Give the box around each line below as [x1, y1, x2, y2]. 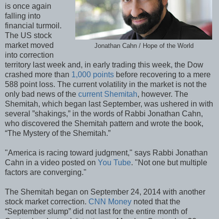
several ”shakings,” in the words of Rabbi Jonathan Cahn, [5, 109, 203, 118]
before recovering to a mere [114, 70, 211, 79]
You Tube [98, 158, 131, 167]
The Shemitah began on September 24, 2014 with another [5, 187, 205, 196]
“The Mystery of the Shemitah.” [5, 129, 110, 137]
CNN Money [88, 197, 131, 206]
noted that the [131, 197, 180, 206]
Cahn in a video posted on [5, 158, 98, 167]
